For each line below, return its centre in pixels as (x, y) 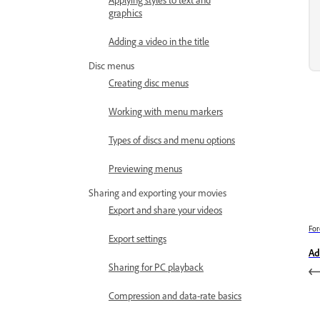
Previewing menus (145, 168)
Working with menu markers (166, 111)
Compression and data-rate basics (175, 295)
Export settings (137, 238)
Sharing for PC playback (156, 267)
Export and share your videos (165, 210)
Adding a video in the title (159, 41)
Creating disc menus (149, 82)
